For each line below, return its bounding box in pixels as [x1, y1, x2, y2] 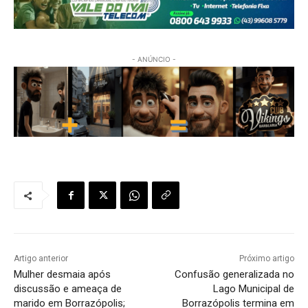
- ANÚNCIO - [132, 54, 176, 63]
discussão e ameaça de [14, 282, 122, 295]
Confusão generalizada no [174, 267, 294, 280]
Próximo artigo [239, 253, 294, 263]
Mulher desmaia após [14, 267, 111, 280]
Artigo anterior [14, 253, 68, 263]
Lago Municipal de [212, 282, 294, 295]
